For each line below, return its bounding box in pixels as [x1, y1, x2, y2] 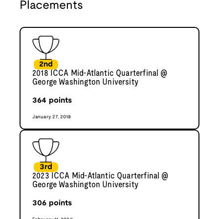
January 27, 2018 [32, 115, 71, 120]
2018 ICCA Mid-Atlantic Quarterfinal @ [32, 69, 168, 78]
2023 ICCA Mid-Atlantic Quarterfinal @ [32, 172, 169, 181]
